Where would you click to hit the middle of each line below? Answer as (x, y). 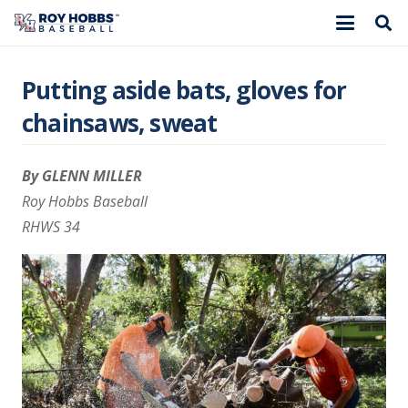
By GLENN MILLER (82, 176)
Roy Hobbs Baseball (85, 201)
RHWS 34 (51, 227)
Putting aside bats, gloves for (184, 90)
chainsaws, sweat (120, 123)
